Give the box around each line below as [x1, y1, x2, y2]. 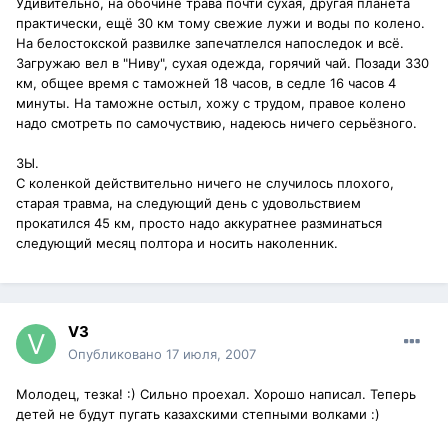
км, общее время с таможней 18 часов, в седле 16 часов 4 [16, 75, 396, 92]
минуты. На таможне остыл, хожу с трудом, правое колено [16, 95, 406, 112]
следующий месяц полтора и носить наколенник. [16, 235, 338, 252]
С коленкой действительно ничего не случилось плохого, [16, 175, 394, 192]
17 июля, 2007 [166, 346, 256, 363]
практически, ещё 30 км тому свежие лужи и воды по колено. [16, 15, 425, 32]
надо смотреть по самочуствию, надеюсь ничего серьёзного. [16, 115, 417, 132]
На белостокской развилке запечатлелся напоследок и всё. [16, 35, 404, 52]
